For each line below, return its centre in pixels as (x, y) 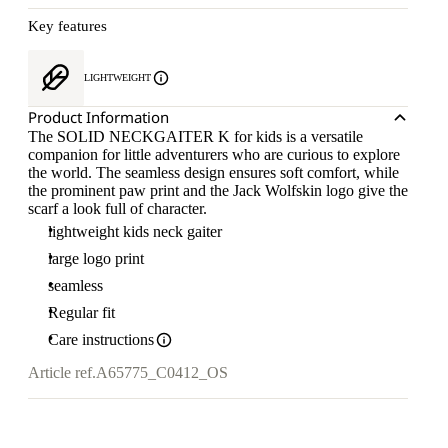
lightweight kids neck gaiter (135, 231)
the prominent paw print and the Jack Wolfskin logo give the (218, 190)
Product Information (98, 117)
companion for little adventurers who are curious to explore (214, 154)
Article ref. (62, 373)
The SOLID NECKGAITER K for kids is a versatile (195, 136)
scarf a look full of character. (117, 208)
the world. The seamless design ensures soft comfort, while (213, 172)
